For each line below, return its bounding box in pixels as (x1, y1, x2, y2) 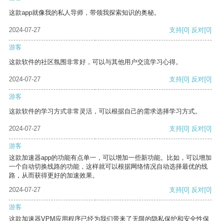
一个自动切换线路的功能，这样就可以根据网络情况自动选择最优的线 (9, 163, 208, 171)
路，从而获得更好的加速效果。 (9, 172, 99, 180)
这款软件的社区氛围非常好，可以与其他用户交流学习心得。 (9, 58, 182, 66)
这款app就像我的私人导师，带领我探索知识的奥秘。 (9, 9, 160, 17)
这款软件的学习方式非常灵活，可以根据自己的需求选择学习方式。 (9, 108, 201, 115)
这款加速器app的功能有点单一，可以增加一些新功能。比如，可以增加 (9, 154, 212, 162)
